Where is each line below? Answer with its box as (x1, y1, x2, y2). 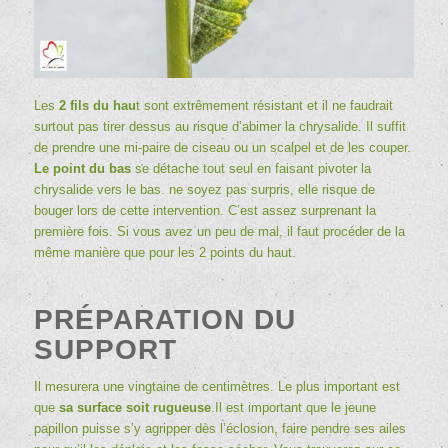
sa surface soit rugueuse (58, 399, 211, 415)
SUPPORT (33, 333, 177, 365)
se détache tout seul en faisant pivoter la (130, 160, 371, 176)
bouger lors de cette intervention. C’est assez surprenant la (33, 202, 376, 218)
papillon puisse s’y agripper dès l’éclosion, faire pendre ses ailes (33, 420, 406, 436)
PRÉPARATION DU (33, 303, 296, 335)
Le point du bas (33, 160, 131, 176)
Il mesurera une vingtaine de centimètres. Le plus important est (33, 378, 400, 394)
